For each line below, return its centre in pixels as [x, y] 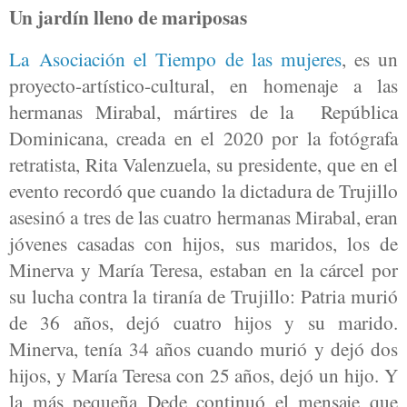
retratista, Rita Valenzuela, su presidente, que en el [203, 164]
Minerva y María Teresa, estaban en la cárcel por [203, 270]
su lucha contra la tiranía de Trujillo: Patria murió [203, 296]
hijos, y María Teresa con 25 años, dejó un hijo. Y [203, 375]
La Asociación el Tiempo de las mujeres [175, 59]
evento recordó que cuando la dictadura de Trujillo [203, 191]
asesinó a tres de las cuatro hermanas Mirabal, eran [203, 217]
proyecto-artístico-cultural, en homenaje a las [203, 85]
